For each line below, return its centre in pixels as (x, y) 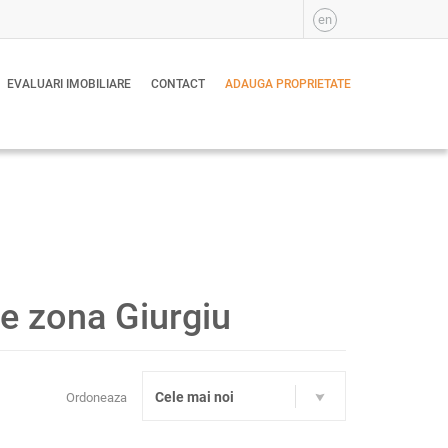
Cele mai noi (194, 397)
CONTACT (178, 84)
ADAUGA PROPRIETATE (288, 84)
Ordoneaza (96, 397)
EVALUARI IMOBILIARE (69, 84)
